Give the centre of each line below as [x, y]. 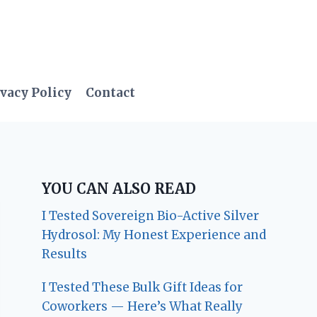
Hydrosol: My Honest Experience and [154, 235]
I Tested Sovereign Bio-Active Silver [151, 215]
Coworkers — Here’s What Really [143, 306]
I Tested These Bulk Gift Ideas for [143, 287]
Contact [111, 93]
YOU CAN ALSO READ [119, 188]
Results [65, 254]
